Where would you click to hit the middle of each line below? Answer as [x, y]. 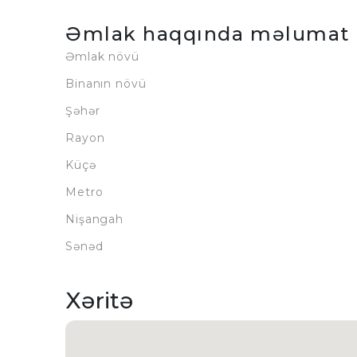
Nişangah [95, 219]
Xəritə [99, 300]
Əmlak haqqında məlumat [208, 34]
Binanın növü [106, 84]
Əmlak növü [102, 57]
